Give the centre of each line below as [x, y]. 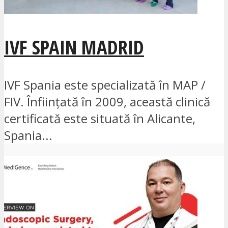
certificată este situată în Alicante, [100, 119]
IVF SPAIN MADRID [74, 47]
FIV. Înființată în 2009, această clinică [107, 102]
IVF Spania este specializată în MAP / [105, 85]
